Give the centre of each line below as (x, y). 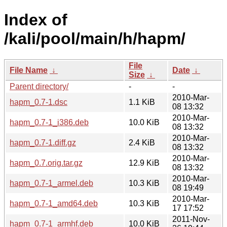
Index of (36, 20)
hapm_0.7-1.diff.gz (43, 142)
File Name (29, 70)
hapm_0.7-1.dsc (39, 102)
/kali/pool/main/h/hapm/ (95, 39)
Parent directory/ (39, 86)
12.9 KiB (144, 163)
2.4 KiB (142, 142)
